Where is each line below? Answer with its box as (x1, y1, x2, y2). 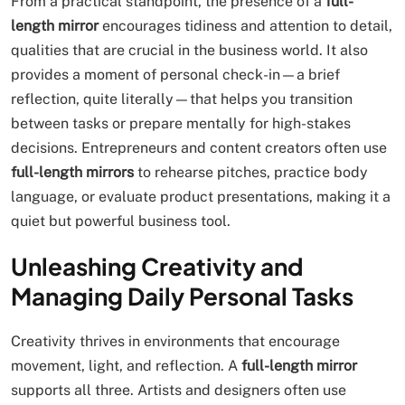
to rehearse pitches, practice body (134, 164, 368, 181)
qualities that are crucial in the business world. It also (11, 42, 368, 59)
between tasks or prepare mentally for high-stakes (11, 115, 351, 132)
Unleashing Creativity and (11, 251, 303, 281)
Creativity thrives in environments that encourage (11, 333, 340, 350)
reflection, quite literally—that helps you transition (11, 90, 353, 108)
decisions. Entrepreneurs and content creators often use (11, 139, 387, 156)
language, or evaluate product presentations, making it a (11, 188, 391, 205)
